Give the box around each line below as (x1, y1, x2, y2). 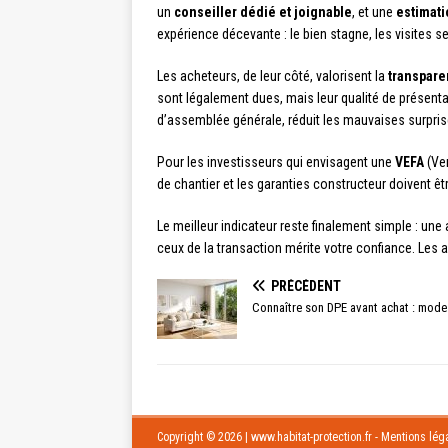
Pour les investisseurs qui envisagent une (157, 153, 395, 170)
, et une (352, 3, 396, 20)
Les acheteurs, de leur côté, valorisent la (157, 67, 388, 84)
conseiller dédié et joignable (174, 3, 352, 20)
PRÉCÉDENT (271, 277, 341, 294)
